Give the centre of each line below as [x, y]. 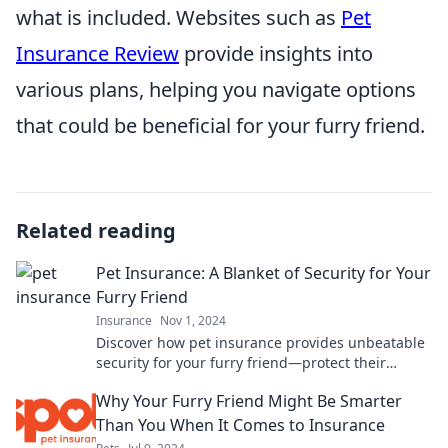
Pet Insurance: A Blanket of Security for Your [263, 273]
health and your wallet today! [194, 382]
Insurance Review [97, 53]
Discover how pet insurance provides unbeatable [260, 342]
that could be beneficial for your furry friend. [220, 125]
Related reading [96, 230]
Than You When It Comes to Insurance [240, 425]
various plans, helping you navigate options [216, 89]
